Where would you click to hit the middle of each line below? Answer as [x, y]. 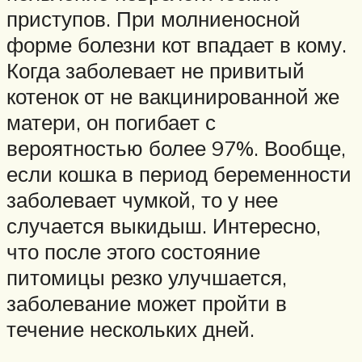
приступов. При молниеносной [154, 19]
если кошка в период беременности [179, 174]
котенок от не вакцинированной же [173, 97]
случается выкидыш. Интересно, [164, 226]
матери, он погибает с [111, 122]
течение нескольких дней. [130, 329]
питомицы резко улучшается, [147, 278]
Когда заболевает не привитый [156, 71]
